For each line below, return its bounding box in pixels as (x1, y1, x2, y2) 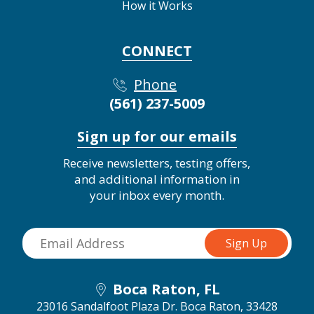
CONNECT (122, 41, 192, 60)
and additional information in (74, 170, 240, 187)
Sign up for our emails (77, 126, 237, 146)
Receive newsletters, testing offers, (63, 154, 251, 171)
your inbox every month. (89, 186, 224, 203)
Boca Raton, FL (113, 279, 220, 299)
